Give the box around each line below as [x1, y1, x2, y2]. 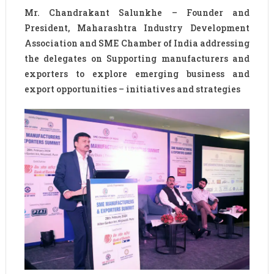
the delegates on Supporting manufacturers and [24, 53, 250, 65]
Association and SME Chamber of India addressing [24, 37, 250, 50]
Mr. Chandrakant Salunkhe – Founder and [24, 7, 250, 19]
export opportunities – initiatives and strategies [24, 83, 240, 95]
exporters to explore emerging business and [24, 68, 250, 80]
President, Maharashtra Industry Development [24, 22, 250, 34]
